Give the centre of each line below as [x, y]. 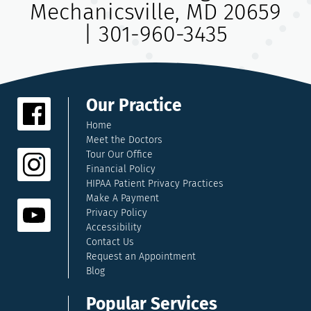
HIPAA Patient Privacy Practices [155, 184]
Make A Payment [123, 199]
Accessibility [114, 228]
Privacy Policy [117, 213]
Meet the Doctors [124, 140]
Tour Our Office [119, 155]
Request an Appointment [141, 257]
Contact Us [110, 242]
